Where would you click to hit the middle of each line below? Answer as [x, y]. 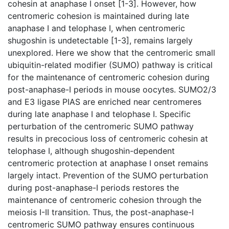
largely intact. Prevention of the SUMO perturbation [108, 175]
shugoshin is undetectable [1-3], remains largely [100, 40]
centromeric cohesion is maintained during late [98, 16]
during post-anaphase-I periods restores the [93, 188]
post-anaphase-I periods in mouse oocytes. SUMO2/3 [112, 89]
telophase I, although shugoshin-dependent [91, 151]
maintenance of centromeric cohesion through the [105, 200]
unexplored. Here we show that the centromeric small [111, 53]
